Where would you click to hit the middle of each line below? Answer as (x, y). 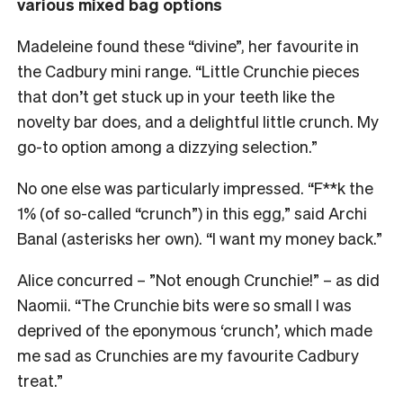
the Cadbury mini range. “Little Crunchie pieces (188, 70)
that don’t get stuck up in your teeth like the (176, 95)
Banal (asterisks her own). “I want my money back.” (201, 237)
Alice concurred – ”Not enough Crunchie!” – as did (198, 279)
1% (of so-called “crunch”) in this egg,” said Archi (192, 212)
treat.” (40, 380)
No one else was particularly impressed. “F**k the (195, 187)
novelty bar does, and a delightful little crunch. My (198, 121)
